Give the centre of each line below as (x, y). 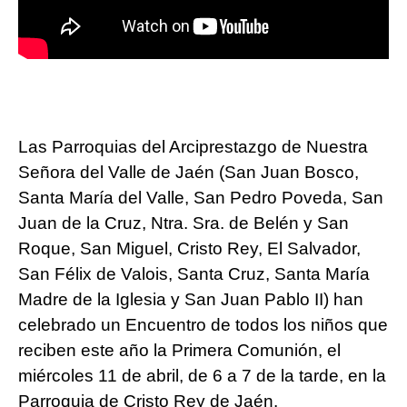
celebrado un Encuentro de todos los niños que (203, 324)
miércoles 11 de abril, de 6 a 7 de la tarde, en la (202, 375)
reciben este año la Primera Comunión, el (179, 350)
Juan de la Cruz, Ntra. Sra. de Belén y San (184, 223)
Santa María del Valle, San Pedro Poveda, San (201, 197)
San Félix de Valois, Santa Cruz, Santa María (194, 273)
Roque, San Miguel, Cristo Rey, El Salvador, (189, 248)
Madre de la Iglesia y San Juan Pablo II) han (191, 299)
